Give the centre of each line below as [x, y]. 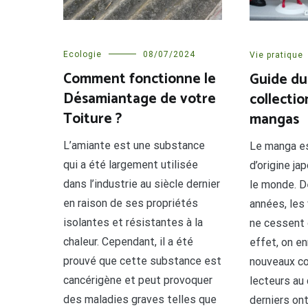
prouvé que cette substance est [142, 261]
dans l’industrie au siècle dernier [142, 184]
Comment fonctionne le [140, 79]
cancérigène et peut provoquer [138, 280]
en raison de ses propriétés [131, 203]
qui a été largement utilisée [131, 165]
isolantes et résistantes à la [133, 223]
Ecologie [82, 55]
